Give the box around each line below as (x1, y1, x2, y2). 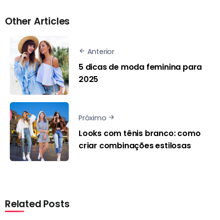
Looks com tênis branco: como (79, 127, 201, 139)
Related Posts (5, 197, 70, 211)
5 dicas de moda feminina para (79, 61, 202, 73)
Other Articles (5, 15, 70, 28)
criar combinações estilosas (79, 139, 191, 151)
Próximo (79, 113, 107, 123)
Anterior (87, 47, 115, 57)
